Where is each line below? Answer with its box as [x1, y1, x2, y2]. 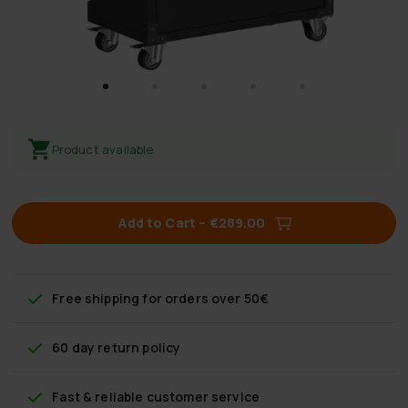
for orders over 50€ [139, 289, 270, 307]
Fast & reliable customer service [52, 387, 260, 405]
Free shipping [52, 289, 140, 307]
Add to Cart [118, 213, 197, 231]
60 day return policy [52, 338, 181, 356]
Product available [51, 140, 154, 158]
